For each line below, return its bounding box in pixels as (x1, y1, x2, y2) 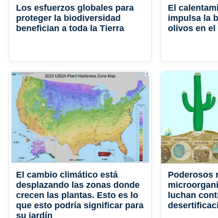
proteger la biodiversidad (16, 13, 121, 23)
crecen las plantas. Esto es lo (16, 190, 138, 200)
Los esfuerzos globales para (16, 3, 134, 13)
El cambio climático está (16, 170, 118, 180)
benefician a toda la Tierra (16, 23, 124, 34)
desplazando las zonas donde (16, 180, 140, 190)
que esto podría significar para (16, 200, 144, 211)
